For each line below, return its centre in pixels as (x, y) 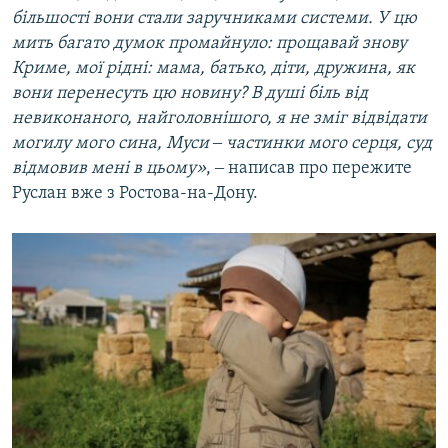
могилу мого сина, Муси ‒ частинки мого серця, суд (222, 144)
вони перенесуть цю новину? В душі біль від (190, 94)
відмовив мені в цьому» (109, 169)
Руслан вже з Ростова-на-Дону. (135, 194)
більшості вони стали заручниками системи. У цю (214, 19)
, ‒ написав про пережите (309, 169)
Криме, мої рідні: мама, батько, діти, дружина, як (213, 69)
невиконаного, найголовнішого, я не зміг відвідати (219, 119)
